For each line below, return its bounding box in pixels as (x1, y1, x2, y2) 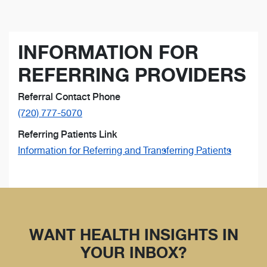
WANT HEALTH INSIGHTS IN (29, 225, 238, 244)
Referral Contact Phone (18, 91, 120, 103)
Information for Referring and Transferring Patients (18, 144, 231, 156)
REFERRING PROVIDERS (18, 63, 246, 86)
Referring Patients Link (18, 128, 117, 140)
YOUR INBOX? (80, 243, 187, 262)
